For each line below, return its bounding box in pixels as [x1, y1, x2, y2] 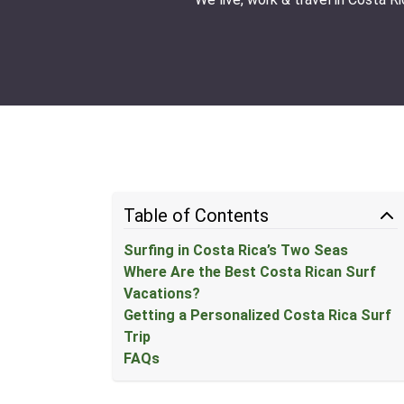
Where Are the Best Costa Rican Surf [124, 263, 377, 280]
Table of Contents [124, 205, 270, 226]
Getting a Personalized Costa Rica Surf [124, 307, 392, 324]
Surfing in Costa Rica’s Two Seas [124, 242, 349, 259]
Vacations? [124, 285, 201, 302]
